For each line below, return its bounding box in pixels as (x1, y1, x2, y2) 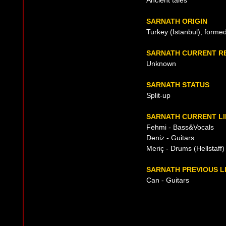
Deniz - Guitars (146, 134, 194, 142)
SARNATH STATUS (146, 81, 209, 89)
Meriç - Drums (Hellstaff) (146, 144, 224, 152)
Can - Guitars (146, 176, 189, 184)
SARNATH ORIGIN (146, 17, 207, 25)
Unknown (146, 60, 176, 68)
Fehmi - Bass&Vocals (146, 123, 214, 131)
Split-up (146, 91, 171, 99)
